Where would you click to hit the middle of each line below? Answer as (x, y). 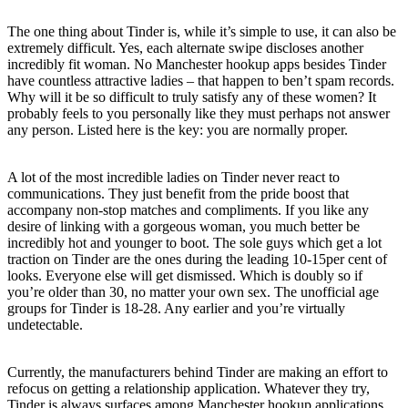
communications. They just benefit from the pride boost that (178, 193)
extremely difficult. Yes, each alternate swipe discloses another (185, 47)
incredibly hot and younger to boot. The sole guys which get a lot (194, 242)
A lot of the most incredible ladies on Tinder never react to (173, 177)
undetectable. (45, 324)
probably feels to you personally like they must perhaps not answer (199, 113)
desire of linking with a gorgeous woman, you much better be (184, 226)
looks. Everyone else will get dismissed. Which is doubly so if (185, 275)
